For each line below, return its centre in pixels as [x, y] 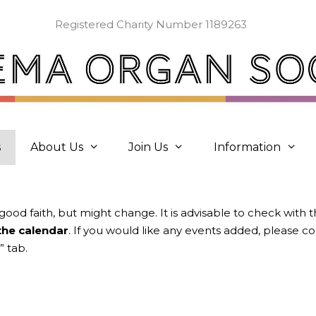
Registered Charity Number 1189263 [151, 24]
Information [248, 147]
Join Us [148, 147]
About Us [56, 147]
